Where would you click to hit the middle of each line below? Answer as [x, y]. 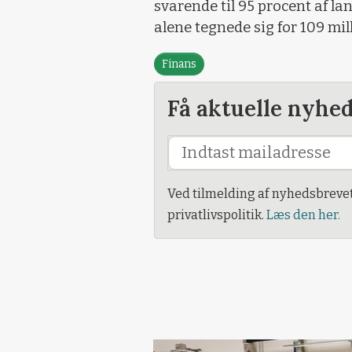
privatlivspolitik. [217, 215]
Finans [179, 64]
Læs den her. [303, 215]
